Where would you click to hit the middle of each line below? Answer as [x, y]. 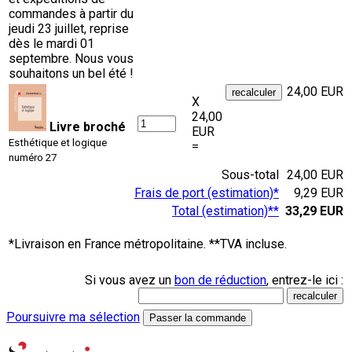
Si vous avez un [130, 280]
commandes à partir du [71, 13]
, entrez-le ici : [305, 280]
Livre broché [88, 126]
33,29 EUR [314, 211]
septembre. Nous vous [71, 58]
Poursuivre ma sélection [73, 317]
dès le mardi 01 [51, 43]
